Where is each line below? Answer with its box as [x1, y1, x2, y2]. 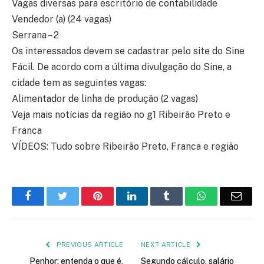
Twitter [67, 190, 98, 202]
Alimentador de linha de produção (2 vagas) [12, 93, 198, 105]
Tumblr [169, 190, 201, 202]
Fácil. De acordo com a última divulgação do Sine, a [12, 61, 232, 73]
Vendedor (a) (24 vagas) [12, 14, 111, 25]
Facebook [30, 190, 72, 202]
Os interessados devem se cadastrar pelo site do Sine [12, 45, 245, 57]
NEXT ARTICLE [141, 241, 193, 249]
